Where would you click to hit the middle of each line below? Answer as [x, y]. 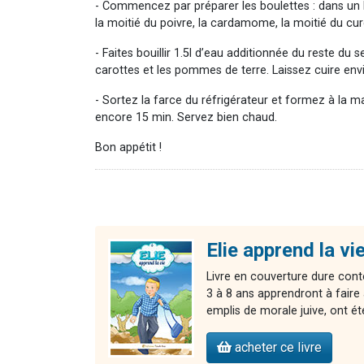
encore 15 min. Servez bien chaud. [186, 117]
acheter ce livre [277, 347]
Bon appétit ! [128, 147]
